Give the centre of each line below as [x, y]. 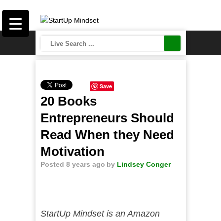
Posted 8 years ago [73, 164]
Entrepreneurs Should [107, 118]
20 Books [68, 101]
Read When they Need [107, 135]
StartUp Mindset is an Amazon [100, 214]
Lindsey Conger [144, 164]
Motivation [72, 151]
